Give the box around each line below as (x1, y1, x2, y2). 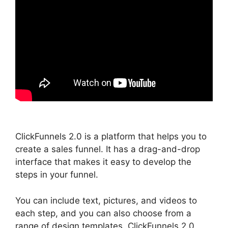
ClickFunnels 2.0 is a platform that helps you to (15, 131, 207, 142)
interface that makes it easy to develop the (15, 157, 191, 167)
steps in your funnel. (15, 169, 98, 180)
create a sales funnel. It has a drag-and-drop (15, 144, 200, 155)
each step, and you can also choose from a (15, 208, 191, 218)
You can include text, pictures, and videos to (15, 195, 197, 206)
